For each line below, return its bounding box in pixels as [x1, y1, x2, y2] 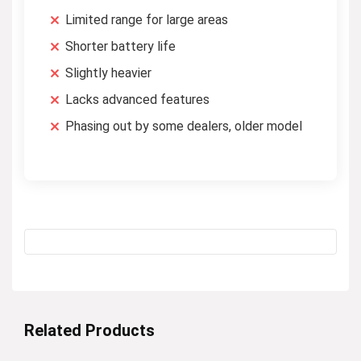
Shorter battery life [65, 38, 176, 54]
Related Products [24, 320, 155, 340]
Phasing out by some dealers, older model [65, 118, 302, 134]
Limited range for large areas [65, 11, 228, 27]
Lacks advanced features [65, 91, 210, 107]
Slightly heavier [65, 64, 151, 81]
